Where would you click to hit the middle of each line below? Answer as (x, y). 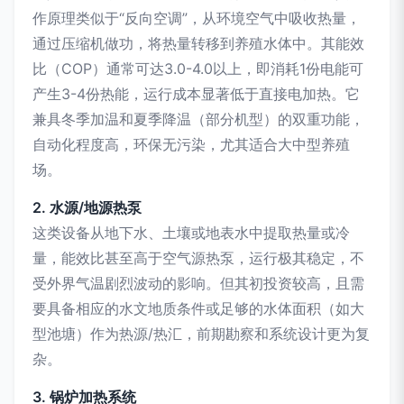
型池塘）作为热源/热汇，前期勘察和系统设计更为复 (201, 333)
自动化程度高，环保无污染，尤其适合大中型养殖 (191, 144)
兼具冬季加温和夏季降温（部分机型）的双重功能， (198, 119)
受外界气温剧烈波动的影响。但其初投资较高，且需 (198, 283)
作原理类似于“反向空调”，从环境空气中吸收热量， (197, 18)
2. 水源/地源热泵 (87, 207)
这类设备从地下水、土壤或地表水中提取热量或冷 (191, 232)
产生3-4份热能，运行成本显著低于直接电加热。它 (196, 93)
